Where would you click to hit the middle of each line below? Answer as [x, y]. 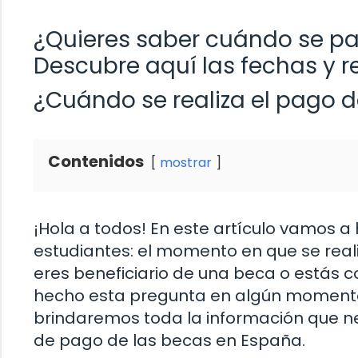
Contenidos [96, 161]
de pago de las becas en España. [169, 340]
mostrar [186, 162]
